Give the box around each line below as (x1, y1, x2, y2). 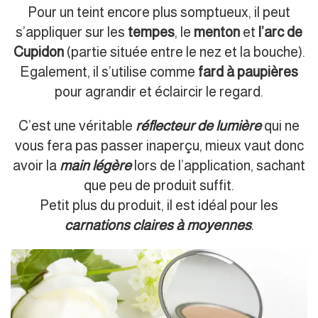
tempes (125, 23, 175, 40)
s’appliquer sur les (16, 23, 125, 40)
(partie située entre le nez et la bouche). (63, 43, 305, 60)
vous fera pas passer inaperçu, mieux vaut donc (14, 137, 304, 153)
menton (194, 23, 240, 40)
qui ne (261, 117, 300, 133)
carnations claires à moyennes (64, 216, 251, 233)
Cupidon (13, 43, 64, 60)
